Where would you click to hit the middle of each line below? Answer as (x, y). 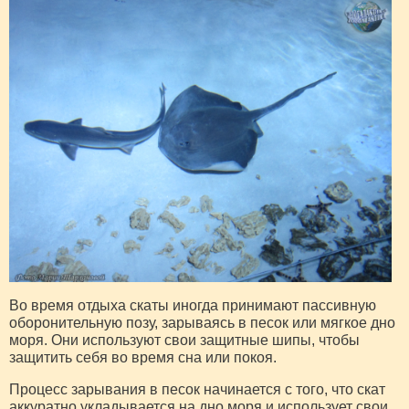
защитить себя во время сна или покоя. (143, 357)
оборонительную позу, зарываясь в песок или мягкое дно (202, 322)
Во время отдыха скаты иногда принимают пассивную (193, 305)
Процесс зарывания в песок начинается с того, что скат (197, 389)
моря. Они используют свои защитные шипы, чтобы (184, 340)
